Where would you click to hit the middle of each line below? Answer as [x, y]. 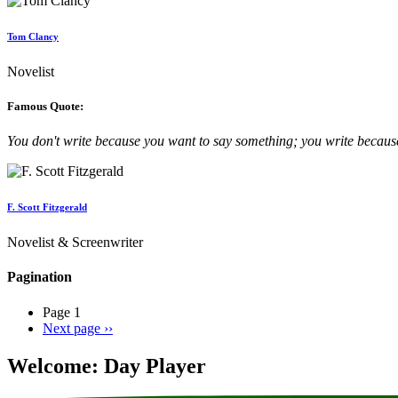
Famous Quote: [45, 106]
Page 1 [62, 312]
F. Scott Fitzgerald [47, 207]
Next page [72, 328]
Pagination [40, 277]
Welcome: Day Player [107, 366]
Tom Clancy [33, 36]
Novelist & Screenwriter [75, 243]
